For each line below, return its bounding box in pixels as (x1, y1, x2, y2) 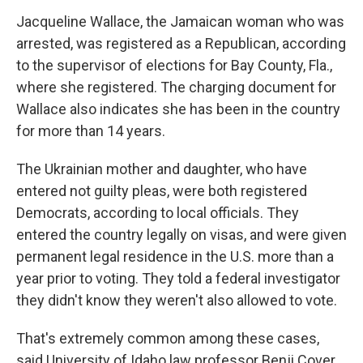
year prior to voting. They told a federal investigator (16, 270, 340, 287)
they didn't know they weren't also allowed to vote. (16, 292, 337, 309)
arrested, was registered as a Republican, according (16, 35, 346, 52)
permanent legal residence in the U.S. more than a (16, 248, 334, 265)
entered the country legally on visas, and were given (16, 226, 347, 243)
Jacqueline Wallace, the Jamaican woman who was (16, 13, 344, 30)
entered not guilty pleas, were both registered (16, 182, 307, 199)
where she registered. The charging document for (16, 79, 336, 96)
